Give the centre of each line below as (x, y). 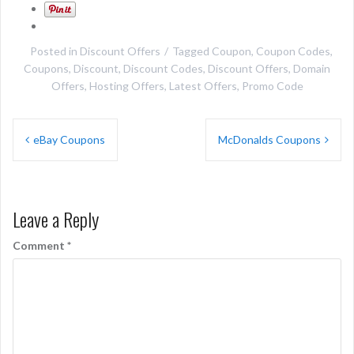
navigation (54, 157)
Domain (312, 69)
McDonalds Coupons (269, 140)
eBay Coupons (69, 140)
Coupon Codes (293, 51)
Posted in (55, 51)
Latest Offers (203, 86)
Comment (40, 246)
